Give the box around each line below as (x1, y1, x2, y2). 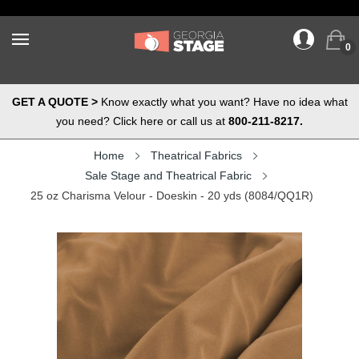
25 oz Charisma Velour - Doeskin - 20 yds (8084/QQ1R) (30, 189, 313, 202)
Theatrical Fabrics (151, 149, 242, 162)
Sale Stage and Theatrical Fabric (84, 169, 252, 182)
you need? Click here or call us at (56, 115, 228, 127)
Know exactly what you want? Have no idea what (97, 95, 348, 108)
